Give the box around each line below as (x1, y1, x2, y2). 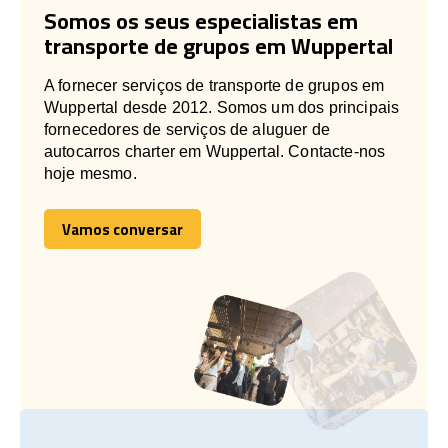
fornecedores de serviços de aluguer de (44, 120, 331, 138)
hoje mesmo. (44, 164, 137, 182)
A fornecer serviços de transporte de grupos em (44, 76, 385, 94)
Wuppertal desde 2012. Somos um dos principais (44, 98, 400, 116)
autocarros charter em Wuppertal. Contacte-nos (44, 142, 386, 160)
